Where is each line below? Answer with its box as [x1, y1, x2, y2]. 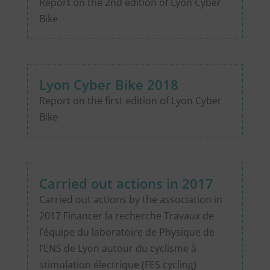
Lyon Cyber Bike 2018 [39, 75, 178, 94]
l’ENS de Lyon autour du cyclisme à [39, 241, 196, 255]
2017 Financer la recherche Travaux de [39, 209, 214, 222]
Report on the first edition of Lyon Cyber [39, 94, 222, 108]
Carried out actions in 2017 [39, 174, 213, 192]
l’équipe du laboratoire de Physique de [39, 225, 215, 239]
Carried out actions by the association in [39, 192, 222, 206]
